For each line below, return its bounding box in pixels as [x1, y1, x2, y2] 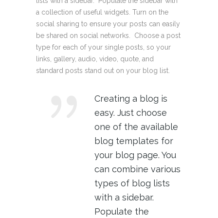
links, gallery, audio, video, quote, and [36, 54, 154, 63]
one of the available [94, 121, 178, 132]
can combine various [94, 163, 181, 174]
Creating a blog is [94, 93, 167, 104]
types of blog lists [94, 178, 170, 188]
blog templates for [94, 135, 173, 146]
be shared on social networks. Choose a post [36, 31, 181, 39]
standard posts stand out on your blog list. [36, 66, 170, 74]
